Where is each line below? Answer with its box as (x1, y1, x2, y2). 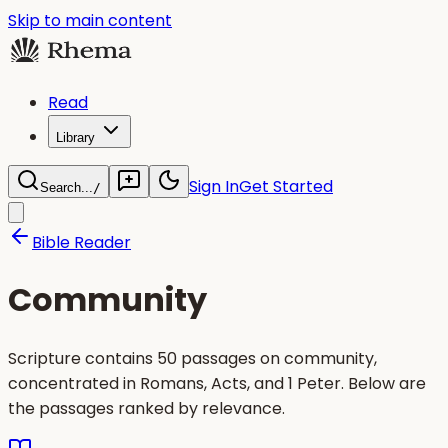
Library (56, 130, 95, 145)
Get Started (239, 175, 333, 198)
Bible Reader (32, 231, 131, 254)
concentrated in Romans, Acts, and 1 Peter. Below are (8, 371, 426, 395)
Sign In (189, 175, 239, 198)
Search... (40, 180, 93, 195)
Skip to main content (8, 9, 172, 32)
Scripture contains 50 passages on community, (8, 346, 377, 370)
